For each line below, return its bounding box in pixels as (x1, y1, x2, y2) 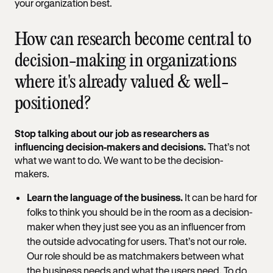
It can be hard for (183, 191, 257, 203)
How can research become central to (15, 30, 252, 49)
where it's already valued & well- (15, 73, 229, 91)
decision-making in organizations (15, 52, 236, 70)
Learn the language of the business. (27, 191, 183, 203)
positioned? (15, 94, 91, 113)
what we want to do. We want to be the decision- (15, 154, 223, 166)
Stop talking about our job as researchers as (15, 127, 209, 139)
